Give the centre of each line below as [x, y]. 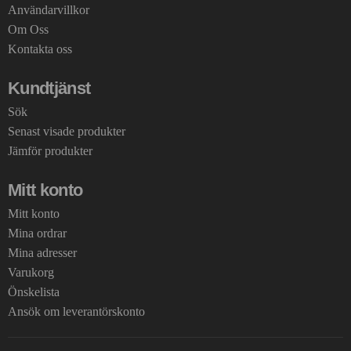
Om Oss [28, 29]
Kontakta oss [40, 49]
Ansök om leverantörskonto [76, 311]
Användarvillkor [49, 9]
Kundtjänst [49, 88]
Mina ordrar [37, 233]
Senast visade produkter [67, 131]
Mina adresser [42, 252]
